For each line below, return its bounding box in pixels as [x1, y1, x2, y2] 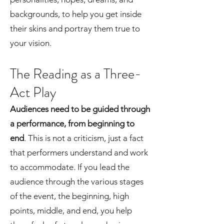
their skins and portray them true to [10, 23, 140, 33]
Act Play [10, 82, 56, 102]
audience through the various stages [10, 176, 143, 186]
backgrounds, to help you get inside [10, 9, 141, 19]
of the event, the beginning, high [10, 191, 129, 201]
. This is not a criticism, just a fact [24, 133, 143, 143]
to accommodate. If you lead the [10, 162, 129, 172]
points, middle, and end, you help [10, 205, 132, 215]
